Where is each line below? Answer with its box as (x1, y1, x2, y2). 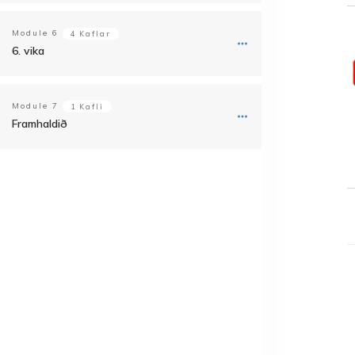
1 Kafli (71, 102, 104, 111)
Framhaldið (12, 116, 67, 131)
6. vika (12, 44, 44, 58)
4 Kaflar (71, 29, 111, 38)
